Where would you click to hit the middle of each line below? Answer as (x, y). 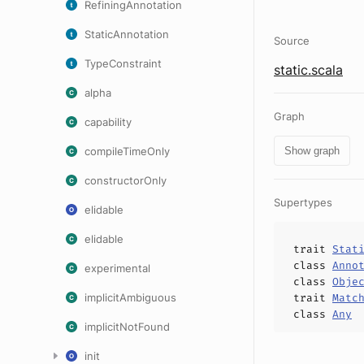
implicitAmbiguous (130, 297)
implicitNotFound (127, 327)
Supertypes (303, 202)
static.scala (308, 70)
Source (292, 41)
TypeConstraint (123, 63)
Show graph (312, 151)
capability (108, 122)
